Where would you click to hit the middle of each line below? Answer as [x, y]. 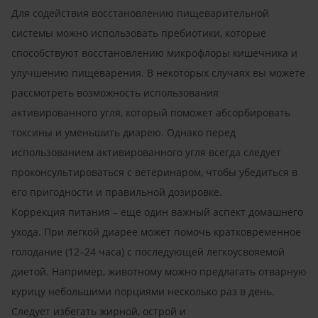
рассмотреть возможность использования [115, 92]
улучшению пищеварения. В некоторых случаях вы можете [158, 72]
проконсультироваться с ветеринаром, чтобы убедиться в [154, 172]
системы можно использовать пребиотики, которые [139, 33]
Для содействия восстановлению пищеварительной [140, 13]
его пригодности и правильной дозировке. [117, 192]
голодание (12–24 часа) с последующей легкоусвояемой [148, 251]
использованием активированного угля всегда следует [146, 152]
